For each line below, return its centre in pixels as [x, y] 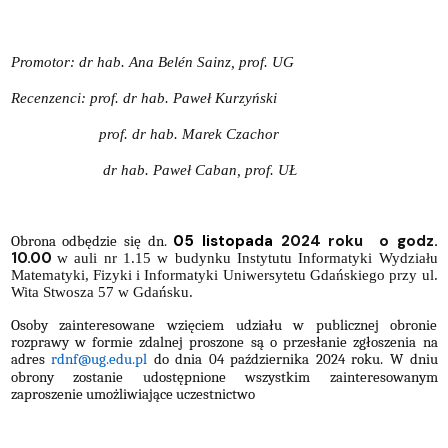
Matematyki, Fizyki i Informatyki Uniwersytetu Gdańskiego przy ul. [224, 274]
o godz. [408, 240]
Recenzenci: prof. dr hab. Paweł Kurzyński [143, 97]
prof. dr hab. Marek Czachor [188, 133]
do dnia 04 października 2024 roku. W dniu [292, 359]
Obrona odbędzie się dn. [92, 241]
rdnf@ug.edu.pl [99, 359]
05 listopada [223, 240]
